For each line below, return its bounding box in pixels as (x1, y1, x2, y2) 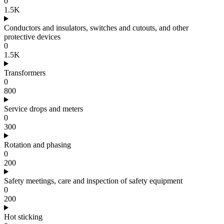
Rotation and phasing (4, 140, 71, 149)
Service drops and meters (4, 104, 83, 113)
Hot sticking (4, 212, 42, 221)
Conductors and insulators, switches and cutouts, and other (4, 23, 188, 32)
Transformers (4, 68, 45, 77)
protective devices (4, 32, 60, 41)
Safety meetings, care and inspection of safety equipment (4, 176, 182, 185)
